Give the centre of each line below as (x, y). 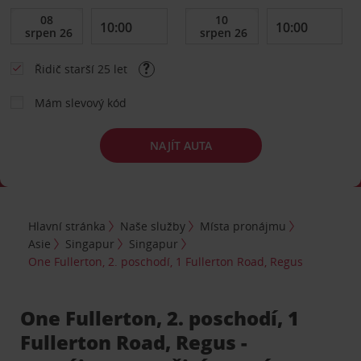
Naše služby (153, 226)
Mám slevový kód (80, 103)
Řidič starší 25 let (82, 69)
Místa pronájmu (243, 226)
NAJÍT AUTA (180, 145)
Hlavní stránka (67, 226)
